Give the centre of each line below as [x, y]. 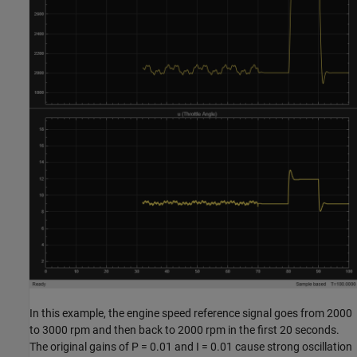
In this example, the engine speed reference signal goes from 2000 [191, 313]
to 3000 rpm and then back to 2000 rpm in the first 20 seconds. [184, 330]
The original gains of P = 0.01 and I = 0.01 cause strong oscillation [191, 346]
